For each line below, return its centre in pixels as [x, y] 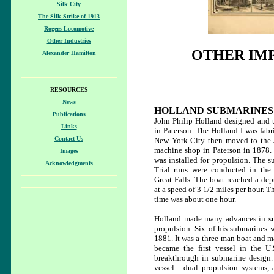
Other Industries [69, 41]
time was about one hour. [195, 199]
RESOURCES [69, 90]
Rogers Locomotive [69, 28]
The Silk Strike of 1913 [69, 16]
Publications [69, 114]
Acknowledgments [69, 163]
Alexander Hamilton [69, 53]
